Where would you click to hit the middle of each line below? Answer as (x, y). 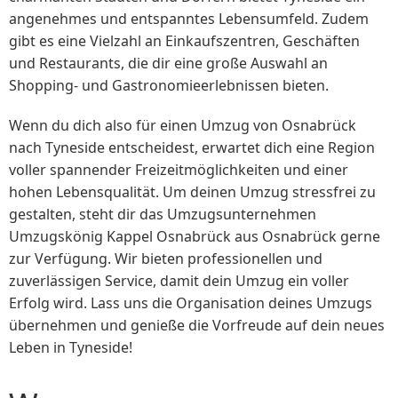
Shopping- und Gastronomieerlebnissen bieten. (169, 86)
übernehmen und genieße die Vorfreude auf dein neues (197, 325)
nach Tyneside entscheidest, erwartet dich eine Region (192, 147)
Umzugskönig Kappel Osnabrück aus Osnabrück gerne (195, 236)
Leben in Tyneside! (71, 347)
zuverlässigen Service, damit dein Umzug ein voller (179, 280)
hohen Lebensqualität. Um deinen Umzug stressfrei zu (192, 191)
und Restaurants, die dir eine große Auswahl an (168, 64)
